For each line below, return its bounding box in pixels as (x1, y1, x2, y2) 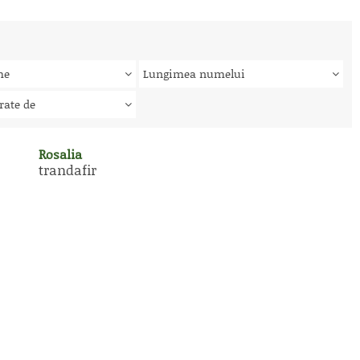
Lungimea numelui (143, 65, 245, 82)
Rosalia (39, 145, 82, 163)
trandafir (39, 160, 96, 179)
